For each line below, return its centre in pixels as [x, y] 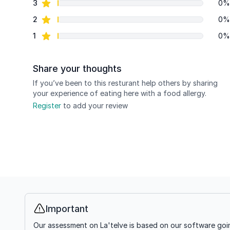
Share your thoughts [77, 69]
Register [47, 106]
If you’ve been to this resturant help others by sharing [125, 83]
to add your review [94, 106]
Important [67, 209]
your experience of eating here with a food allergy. [120, 93]
